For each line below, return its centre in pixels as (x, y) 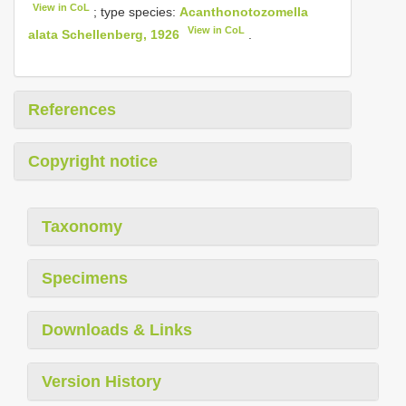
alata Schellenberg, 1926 (104, 34)
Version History (101, 381)
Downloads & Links (117, 329)
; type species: (135, 11)
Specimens (85, 278)
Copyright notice (93, 161)
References (72, 109)
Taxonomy (82, 226)
